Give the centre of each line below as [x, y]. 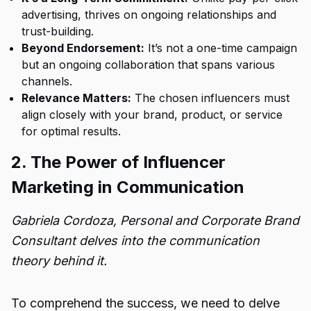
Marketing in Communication [128, 187]
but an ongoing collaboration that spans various [148, 65]
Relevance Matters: [76, 98]
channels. [47, 81]
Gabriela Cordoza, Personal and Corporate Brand [155, 220]
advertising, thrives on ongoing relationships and [149, 15]
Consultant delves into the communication [135, 241]
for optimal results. [71, 131]
